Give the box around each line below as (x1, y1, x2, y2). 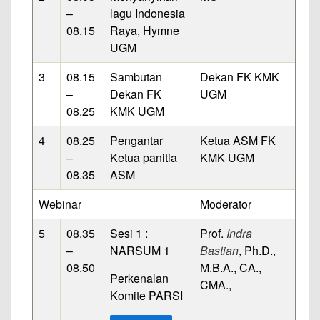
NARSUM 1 (110, 241, 170, 259)
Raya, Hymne (110, 21, 179, 39)
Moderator (200, 195, 251, 212)
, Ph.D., (239, 241, 276, 259)
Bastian (200, 241, 239, 259)
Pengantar (110, 131, 163, 149)
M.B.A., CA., (200, 259, 261, 276)
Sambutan (110, 68, 162, 85)
